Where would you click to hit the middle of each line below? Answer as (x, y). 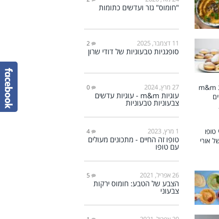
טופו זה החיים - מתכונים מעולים (133, 139)
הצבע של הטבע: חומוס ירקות (136, 183)
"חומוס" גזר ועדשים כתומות (139, 7)
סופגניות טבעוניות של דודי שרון (133, 51)
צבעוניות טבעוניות (152, 102)
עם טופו (167, 146)
